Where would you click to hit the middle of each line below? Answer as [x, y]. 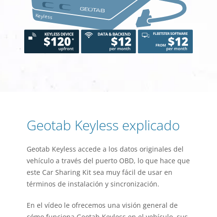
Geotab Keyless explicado [103, 125]
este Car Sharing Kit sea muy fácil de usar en [100, 172]
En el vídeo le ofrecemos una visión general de [102, 205]
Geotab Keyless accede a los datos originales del [105, 149]
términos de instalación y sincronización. [93, 184]
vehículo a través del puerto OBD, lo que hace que [108, 160]
